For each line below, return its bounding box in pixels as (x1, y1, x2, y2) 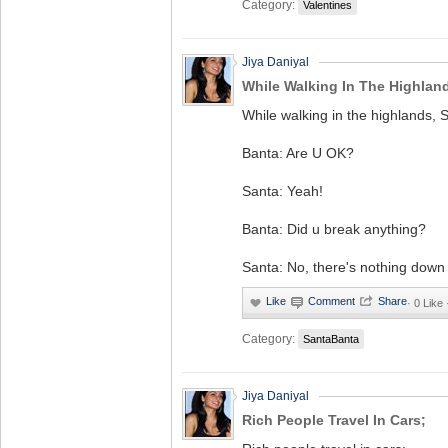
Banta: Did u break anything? (242, 221, 426, 237)
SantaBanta (303, 333, 359, 345)
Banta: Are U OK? (242, 145, 354, 161)
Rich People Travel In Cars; (242, 412, 426, 428)
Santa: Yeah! (242, 183, 323, 199)
